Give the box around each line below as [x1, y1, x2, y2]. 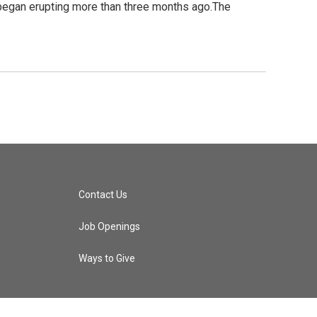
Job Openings [78, 220, 140, 232]
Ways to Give [78, 252, 135, 264]
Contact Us [78, 188, 127, 200]
